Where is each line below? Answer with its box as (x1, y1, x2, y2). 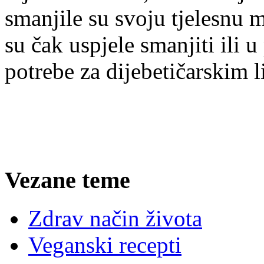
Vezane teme (5, 167, 130, 194)
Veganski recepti (28, 232, 181, 258)
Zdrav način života (28, 206, 202, 232)
